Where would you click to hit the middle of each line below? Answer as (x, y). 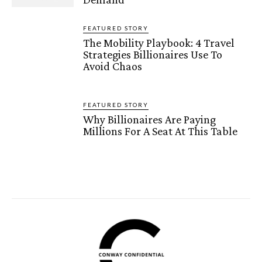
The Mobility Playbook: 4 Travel (159, 43)
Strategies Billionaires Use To (153, 55)
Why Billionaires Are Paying (150, 120)
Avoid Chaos (113, 66)
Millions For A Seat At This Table (161, 131)
